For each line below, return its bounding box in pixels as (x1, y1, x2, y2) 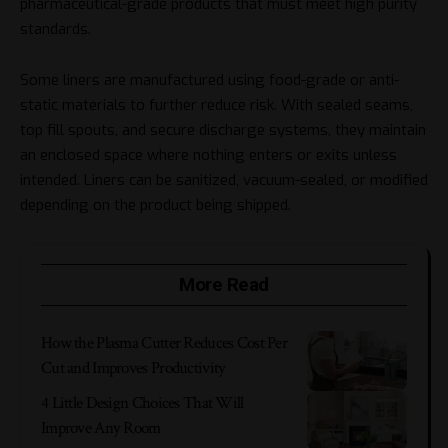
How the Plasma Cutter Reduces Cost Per (41, 332, 288, 355)
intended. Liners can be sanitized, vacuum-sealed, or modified (20, 169, 428, 190)
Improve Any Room (41, 417, 161, 440)
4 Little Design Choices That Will (41, 392, 244, 415)
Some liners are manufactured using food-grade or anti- (20, 69, 399, 90)
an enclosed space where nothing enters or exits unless (20, 144, 397, 165)
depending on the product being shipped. (20, 194, 291, 215)
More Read (179, 273, 269, 297)
